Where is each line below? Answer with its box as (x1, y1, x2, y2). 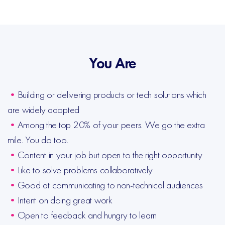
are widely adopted (8, 103, 80, 116)
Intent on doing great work (17, 193, 113, 206)
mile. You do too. (8, 133, 68, 146)
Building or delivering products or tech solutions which (17, 88, 206, 101)
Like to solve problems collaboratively (17, 163, 153, 176)
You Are (88, 54, 137, 73)
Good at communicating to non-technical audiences (17, 178, 203, 191)
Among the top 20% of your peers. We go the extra (17, 118, 205, 131)
